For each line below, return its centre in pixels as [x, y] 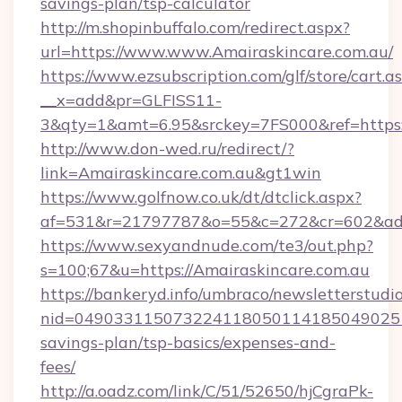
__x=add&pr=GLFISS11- [131, 100]
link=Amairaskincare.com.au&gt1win [181, 173]
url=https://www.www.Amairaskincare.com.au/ [217, 52]
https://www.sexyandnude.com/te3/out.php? [207, 245]
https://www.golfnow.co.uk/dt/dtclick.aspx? [201, 197]
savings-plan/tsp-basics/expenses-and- [188, 342]
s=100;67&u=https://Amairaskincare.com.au [205, 270]
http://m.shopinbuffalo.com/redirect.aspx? [195, 27]
